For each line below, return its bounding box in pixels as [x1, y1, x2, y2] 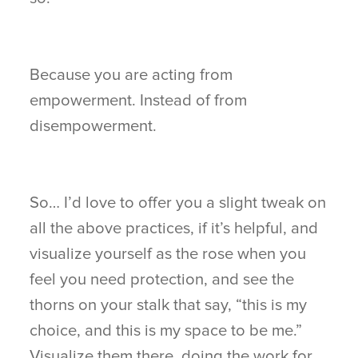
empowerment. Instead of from [30, 90, 248, 111]
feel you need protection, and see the [30, 269, 295, 290]
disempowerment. [30, 116, 157, 137]
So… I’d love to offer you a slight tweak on [30, 193, 327, 213]
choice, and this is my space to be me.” [30, 320, 303, 341]
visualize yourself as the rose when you [30, 244, 307, 265]
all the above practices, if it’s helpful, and [30, 218, 319, 239]
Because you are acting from [30, 65, 233, 86]
